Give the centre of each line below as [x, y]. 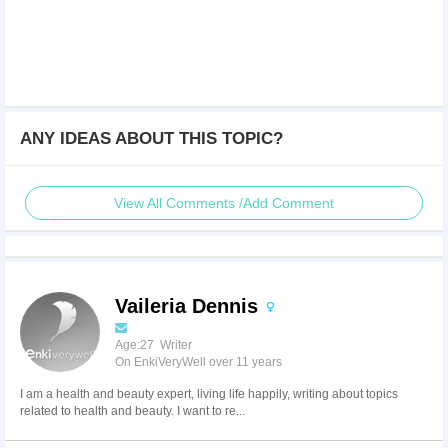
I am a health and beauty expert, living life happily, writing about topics [209, 394]
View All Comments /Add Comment [224, 203]
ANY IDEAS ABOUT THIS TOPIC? [151, 139]
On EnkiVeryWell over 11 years [198, 362]
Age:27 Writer [153, 345]
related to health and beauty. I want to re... [132, 411]
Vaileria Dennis [189, 306]
